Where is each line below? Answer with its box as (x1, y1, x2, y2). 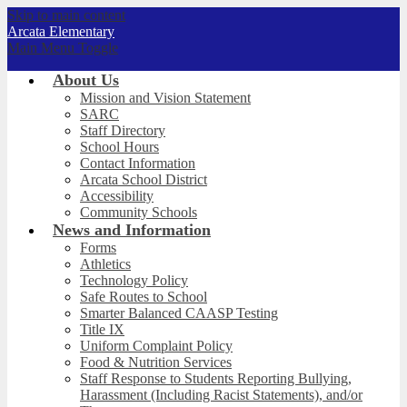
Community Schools (80, 204, 197, 220)
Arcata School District (80, 172, 207, 187)
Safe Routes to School (80, 289, 207, 304)
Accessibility (80, 188, 154, 203)
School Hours (80, 139, 159, 154)
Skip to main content (7, 7, 125, 23)
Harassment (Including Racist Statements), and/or (80, 387, 362, 402)
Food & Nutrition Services (80, 354, 232, 370)
